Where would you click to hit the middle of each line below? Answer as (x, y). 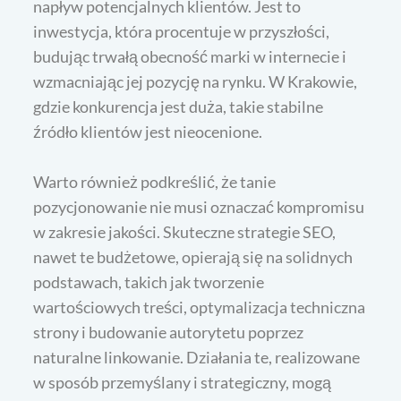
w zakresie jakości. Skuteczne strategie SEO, (185, 231)
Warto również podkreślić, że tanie (155, 181)
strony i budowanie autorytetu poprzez (169, 332)
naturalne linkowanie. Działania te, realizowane (197, 357)
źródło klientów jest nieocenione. (148, 131)
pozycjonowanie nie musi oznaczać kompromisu (199, 206)
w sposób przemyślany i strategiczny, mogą (183, 382)
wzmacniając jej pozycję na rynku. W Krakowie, (196, 81)
